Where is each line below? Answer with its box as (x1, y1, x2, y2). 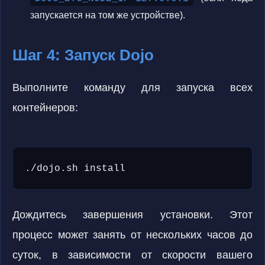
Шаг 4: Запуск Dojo (12, 46, 154, 64)
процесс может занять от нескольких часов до (12, 229, 253, 241)
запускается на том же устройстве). (30, 10, 185, 20)
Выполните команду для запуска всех (12, 82, 253, 93)
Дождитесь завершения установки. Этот (12, 209, 253, 221)
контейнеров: (12, 102, 78, 114)
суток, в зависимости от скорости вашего (12, 249, 253, 261)
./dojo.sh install (25, 163, 125, 174)
